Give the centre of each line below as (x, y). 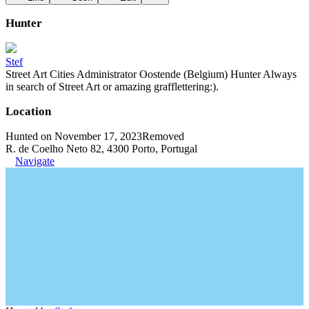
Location (28, 111)
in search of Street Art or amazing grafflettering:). (112, 87)
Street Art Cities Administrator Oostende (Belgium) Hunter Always (151, 74)
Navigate (35, 161)
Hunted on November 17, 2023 (74, 136)
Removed (163, 136)
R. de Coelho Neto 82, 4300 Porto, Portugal (101, 149)
